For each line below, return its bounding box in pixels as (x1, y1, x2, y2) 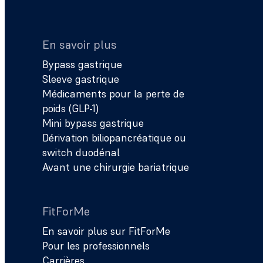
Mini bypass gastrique (42, 116, 144, 130)
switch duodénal (42, 146, 120, 159)
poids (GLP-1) (42, 102, 99, 115)
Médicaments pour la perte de (42, 87, 184, 100)
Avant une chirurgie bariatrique (42, 160, 189, 174)
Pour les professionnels (42, 239, 150, 252)
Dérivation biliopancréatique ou (42, 131, 186, 144)
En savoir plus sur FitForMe (42, 224, 170, 238)
